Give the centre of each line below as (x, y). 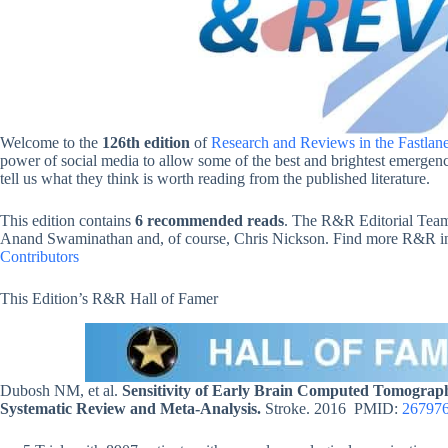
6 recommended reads (207, 221)
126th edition (146, 143)
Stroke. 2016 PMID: (331, 409)
